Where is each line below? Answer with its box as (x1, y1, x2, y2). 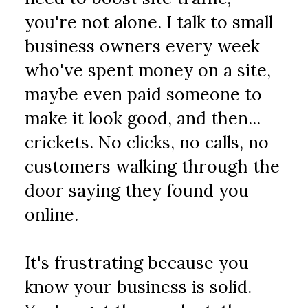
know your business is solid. (25, 276, 252, 298)
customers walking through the (25, 155, 280, 177)
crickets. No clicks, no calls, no (25, 131, 269, 153)
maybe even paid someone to (25, 83, 263, 105)
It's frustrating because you (25, 252, 250, 274)
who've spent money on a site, (25, 59, 272, 81)
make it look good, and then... (25, 107, 261, 129)
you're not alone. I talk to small (25, 11, 274, 33)
